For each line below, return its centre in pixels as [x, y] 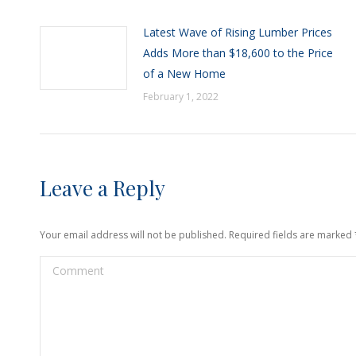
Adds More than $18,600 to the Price [238, 53]
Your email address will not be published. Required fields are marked [197, 235]
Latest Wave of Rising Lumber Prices [238, 32]
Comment [66, 266]
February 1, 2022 [181, 97]
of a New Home [184, 74]
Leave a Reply [103, 188]
